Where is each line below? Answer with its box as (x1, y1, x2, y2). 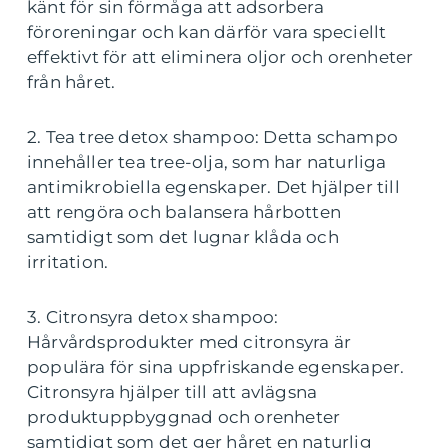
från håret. (27, 72, 116, 92)
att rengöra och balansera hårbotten (27, 202, 341, 222)
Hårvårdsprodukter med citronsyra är (27, 332, 352, 352)
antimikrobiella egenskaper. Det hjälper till (27, 177, 400, 197)
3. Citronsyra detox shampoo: (27, 307, 279, 327)
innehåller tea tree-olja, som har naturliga (27, 152, 387, 172)
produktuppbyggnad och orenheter (27, 407, 341, 427)
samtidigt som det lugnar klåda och (27, 227, 339, 247)
